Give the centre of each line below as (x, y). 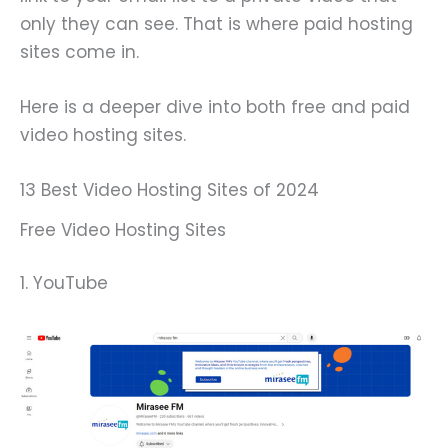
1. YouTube (64, 283)
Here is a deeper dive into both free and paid (215, 106)
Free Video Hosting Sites (123, 229)
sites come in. (82, 51)
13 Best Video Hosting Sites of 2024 (169, 189)
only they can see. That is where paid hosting (216, 23)
